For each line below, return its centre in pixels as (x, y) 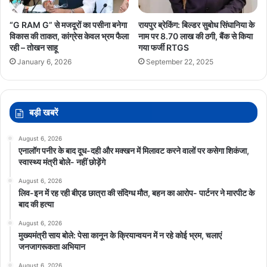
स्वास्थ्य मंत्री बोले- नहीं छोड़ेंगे (62, 162)
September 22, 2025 (180, 61)
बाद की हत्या (36, 204)
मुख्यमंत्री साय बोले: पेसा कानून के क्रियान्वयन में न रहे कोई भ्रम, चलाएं (120, 235)
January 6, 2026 (44, 61)
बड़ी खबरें (44, 112)
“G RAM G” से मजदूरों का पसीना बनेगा (68, 24)
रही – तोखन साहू (34, 47)
